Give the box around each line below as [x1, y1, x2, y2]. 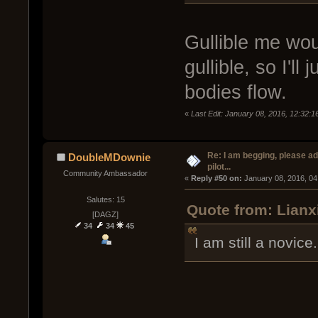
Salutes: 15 [86, 194, 125, 204]
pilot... [207, 161, 231, 172]
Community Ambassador [63, 168, 148, 177]
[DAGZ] [92, 210, 119, 219]
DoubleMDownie [68, 150, 151, 163]
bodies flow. [184, 82, 287, 104]
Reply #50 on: [190, 173, 242, 182]
